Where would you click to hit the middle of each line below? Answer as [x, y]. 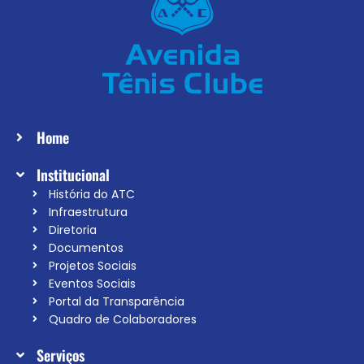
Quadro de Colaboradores [123, 319]
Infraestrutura [88, 212]
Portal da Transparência [117, 301]
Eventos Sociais [92, 283]
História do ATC [92, 194]
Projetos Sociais [93, 265]
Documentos [86, 247]
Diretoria [73, 230]
